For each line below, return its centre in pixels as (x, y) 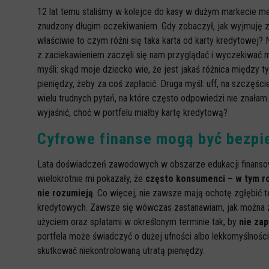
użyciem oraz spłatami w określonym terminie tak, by (138, 222)
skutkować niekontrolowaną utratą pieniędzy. (122, 251)
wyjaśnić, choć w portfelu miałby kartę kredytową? (132, 113)
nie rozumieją (65, 193)
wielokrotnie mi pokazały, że (91, 179)
